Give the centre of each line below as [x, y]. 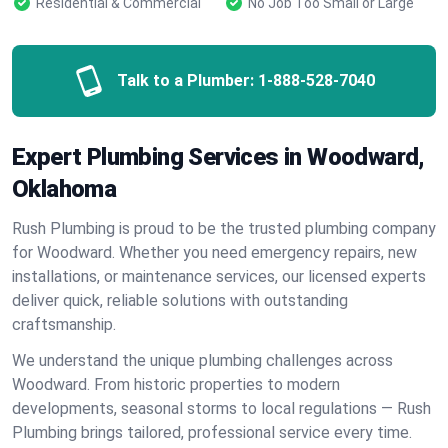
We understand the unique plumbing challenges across [202, 360]
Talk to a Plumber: [185, 80]
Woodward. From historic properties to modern [176, 384]
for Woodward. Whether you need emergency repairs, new [214, 252]
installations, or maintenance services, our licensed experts [219, 276]
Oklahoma [64, 189]
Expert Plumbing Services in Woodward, [218, 157]
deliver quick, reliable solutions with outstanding [180, 300]
